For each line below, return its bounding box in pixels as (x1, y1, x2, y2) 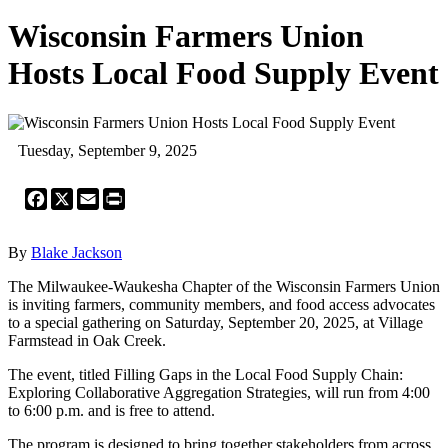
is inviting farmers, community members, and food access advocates (8, 295, 435, 313)
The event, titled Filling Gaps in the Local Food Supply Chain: (8, 365, 403, 383)
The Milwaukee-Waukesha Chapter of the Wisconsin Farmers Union (8, 277, 440, 295)
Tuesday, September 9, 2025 (18, 141, 197, 159)
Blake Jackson (31, 243, 122, 261)
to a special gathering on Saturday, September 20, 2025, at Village (8, 313, 423, 331)
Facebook (47, 186, 109, 204)
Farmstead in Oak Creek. (8, 331, 166, 349)
